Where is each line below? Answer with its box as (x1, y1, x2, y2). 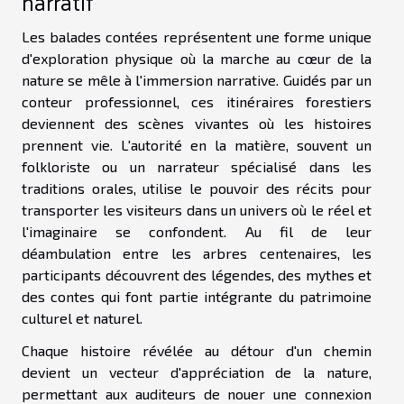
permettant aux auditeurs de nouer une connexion (22, 384, 372, 402)
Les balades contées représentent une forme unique (22, 27, 372, 45)
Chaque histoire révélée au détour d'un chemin (22, 341, 372, 359)
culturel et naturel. (22, 308, 142, 326)
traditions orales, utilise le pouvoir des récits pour (22, 179, 372, 197)
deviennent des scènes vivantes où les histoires (22, 114, 372, 132)
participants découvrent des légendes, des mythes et (22, 265, 372, 283)
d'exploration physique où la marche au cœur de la (22, 49, 372, 67)
